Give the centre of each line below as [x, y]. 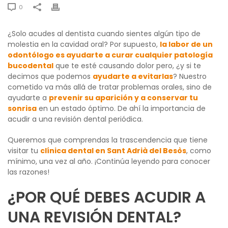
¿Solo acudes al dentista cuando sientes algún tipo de [104, 33]
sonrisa [22, 108]
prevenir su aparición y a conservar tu [123, 97]
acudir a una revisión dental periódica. [75, 119]
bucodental [31, 65]
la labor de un [186, 44]
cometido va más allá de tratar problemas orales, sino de [110, 87]
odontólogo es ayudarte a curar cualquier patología [110, 55]
